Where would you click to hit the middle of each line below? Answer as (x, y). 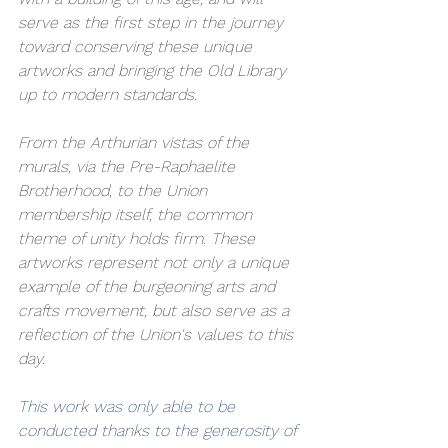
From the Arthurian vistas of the (136, 142)
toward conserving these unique (137, 46)
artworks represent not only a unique (156, 262)
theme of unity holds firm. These (139, 238)
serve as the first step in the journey (153, 22)
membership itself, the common (137, 214)
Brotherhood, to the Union (115, 190)
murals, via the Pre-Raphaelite (129, 166)
